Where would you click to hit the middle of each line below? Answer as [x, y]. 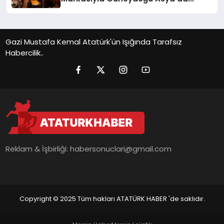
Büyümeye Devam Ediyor [110, 9]
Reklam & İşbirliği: [38, 149]
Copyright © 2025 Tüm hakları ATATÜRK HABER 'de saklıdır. [112, 198]
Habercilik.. [25, 52]
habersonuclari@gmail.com [121, 149]
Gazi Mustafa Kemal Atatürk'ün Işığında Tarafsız [94, 41]
